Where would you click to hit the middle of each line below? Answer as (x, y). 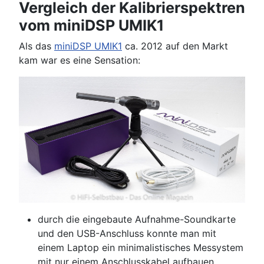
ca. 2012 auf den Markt (175, 46)
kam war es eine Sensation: (80, 60)
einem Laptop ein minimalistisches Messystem (141, 248)
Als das (37, 46)
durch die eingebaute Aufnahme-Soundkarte (137, 220)
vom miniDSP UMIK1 (91, 25)
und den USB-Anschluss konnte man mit (127, 234)
